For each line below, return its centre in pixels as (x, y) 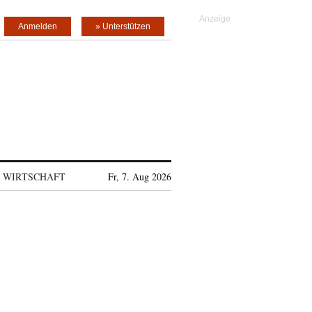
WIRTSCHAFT (34, 177)
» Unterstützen (123, 26)
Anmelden (38, 26)
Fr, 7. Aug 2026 (140, 177)
